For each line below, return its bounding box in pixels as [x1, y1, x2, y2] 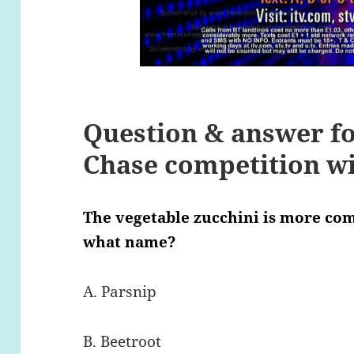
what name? [83, 231, 176, 252]
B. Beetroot [83, 330, 162, 352]
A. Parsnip [83, 281, 157, 302]
